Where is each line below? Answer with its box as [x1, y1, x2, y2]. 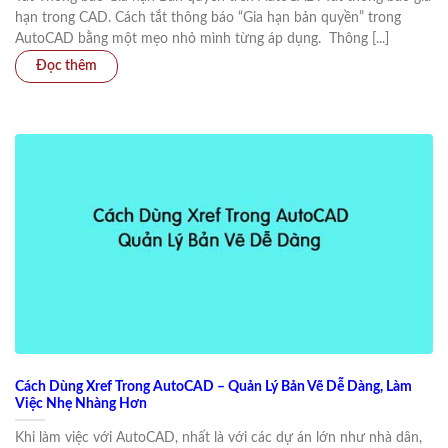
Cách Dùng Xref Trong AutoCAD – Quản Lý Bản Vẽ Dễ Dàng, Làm [15, 379, 412, 394]
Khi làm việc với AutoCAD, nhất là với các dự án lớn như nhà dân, [15, 431, 422, 446]
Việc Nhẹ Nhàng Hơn [15, 396, 147, 411]
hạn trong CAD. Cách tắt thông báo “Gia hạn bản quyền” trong [15, 11, 401, 26]
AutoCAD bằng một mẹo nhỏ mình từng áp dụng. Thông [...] [15, 32, 389, 47]
